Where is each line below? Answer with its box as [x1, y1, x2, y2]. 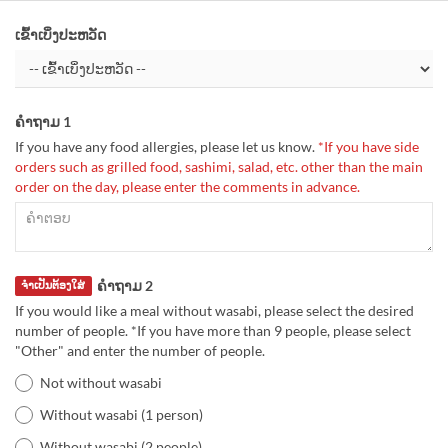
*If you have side [315, 138, 419, 155]
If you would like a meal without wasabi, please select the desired [15, 302, 414, 320]
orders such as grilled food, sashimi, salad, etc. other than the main [15, 158, 423, 175]
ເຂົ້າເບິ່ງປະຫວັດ [15, 26, 106, 43]
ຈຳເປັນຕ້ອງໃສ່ [21, 279, 86, 292]
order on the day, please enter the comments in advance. [15, 178, 360, 195]
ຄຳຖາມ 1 [15, 113, 71, 130]
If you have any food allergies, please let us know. [15, 138, 315, 155]
